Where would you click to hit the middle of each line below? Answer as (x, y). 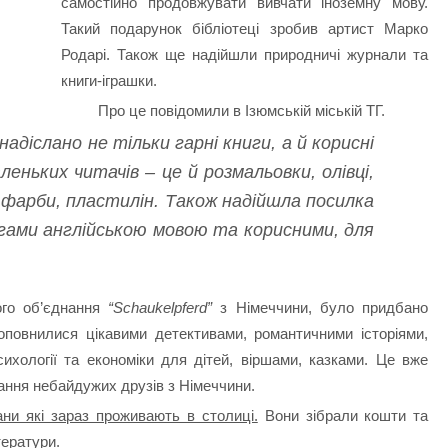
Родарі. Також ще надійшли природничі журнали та (244, 55)
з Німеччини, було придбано (320, 308)
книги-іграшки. (108, 81)
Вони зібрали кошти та (343, 415)
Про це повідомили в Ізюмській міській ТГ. (242, 110)
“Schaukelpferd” (160, 308)
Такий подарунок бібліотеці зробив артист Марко (244, 29)
